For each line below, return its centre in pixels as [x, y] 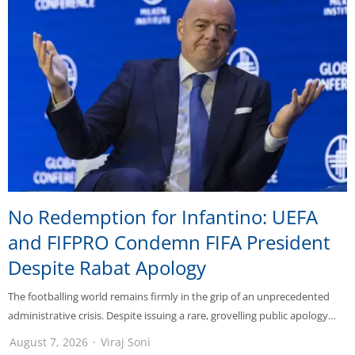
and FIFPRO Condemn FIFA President [169, 242]
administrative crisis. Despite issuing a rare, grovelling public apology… [172, 316]
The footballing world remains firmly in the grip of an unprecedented [169, 297]
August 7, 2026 [49, 342]
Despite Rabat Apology [107, 268]
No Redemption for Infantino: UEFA [163, 217]
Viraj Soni [126, 342]
